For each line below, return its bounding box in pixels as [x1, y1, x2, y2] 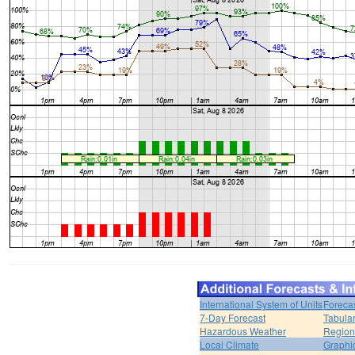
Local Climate [200, 338, 259, 352]
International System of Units [200, 297, 323, 311]
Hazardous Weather [200, 324, 286, 338]
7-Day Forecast [200, 311, 265, 325]
